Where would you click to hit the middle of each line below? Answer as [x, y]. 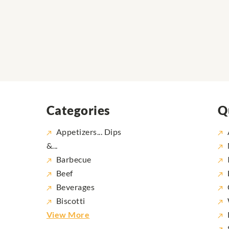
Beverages [75, 187]
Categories [78, 110]
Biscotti [71, 201]
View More [68, 215]
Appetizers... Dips [89, 132]
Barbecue [74, 159]
